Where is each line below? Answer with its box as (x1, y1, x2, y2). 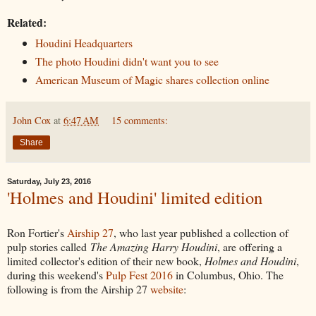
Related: (7, 14, 47, 31)
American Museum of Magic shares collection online (35, 71, 269, 87)
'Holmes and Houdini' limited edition (7, 185, 262, 209)
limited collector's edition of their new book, (7, 253, 205, 268)
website (150, 281, 183, 296)
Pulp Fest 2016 (106, 267, 173, 282)
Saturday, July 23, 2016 (7, 176, 91, 186)
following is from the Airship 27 (7, 281, 150, 296)
